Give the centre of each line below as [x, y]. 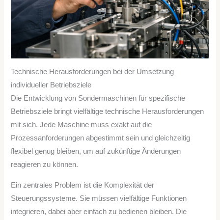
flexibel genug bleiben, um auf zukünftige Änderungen [96, 151]
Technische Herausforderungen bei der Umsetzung [93, 72]
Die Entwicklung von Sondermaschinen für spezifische [98, 98]
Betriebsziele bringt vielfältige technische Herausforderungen [108, 112]
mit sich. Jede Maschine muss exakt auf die [82, 125]
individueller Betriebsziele [51, 85]
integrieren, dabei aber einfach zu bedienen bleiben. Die [99, 211]
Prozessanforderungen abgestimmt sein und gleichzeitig [101, 138]
